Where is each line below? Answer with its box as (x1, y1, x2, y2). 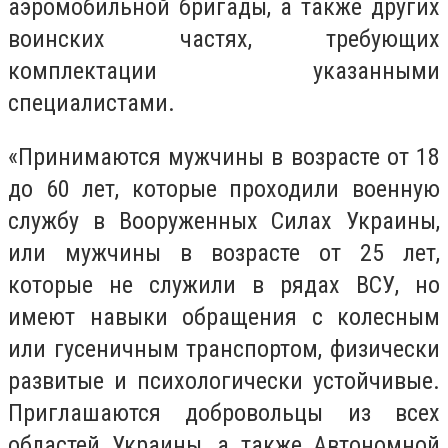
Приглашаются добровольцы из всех (8, 398, 440, 427)
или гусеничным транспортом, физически (8, 334, 440, 363)
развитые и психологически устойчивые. (8, 366, 440, 395)
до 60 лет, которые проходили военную (8, 174, 440, 203)
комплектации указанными (8, 57, 440, 86)
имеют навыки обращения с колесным (8, 302, 440, 331)
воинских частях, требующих (8, 25, 440, 54)
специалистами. (8, 89, 175, 118)
